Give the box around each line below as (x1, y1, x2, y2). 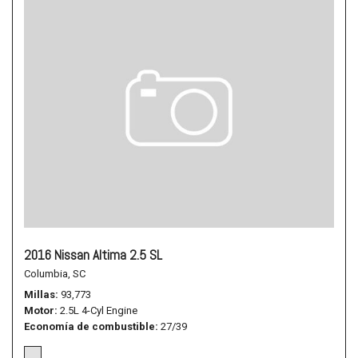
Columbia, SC (24, 268, 86, 280)
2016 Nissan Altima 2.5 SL (24, 246, 162, 264)
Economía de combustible (24, 320, 155, 332)
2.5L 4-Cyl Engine (60, 304, 137, 316)
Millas (24, 288, 55, 300)
